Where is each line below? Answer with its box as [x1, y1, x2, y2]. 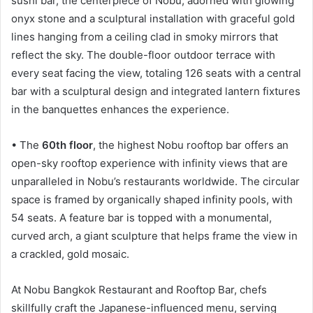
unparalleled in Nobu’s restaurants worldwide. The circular [11, 174, 300, 188]
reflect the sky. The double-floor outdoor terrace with [11, 48, 275, 61]
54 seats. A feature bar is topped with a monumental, [11, 210, 272, 224]
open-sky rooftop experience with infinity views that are [11, 156, 288, 170]
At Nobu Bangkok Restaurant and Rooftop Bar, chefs [11, 282, 267, 296]
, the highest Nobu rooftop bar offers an [93, 138, 289, 152]
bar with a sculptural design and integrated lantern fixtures [11, 84, 300, 98]
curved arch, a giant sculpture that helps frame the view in [11, 228, 298, 242]
